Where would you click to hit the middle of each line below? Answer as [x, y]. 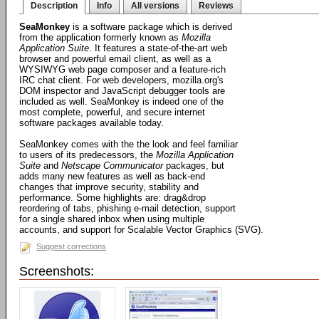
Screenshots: [57, 271]
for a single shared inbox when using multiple [112, 219]
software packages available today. [91, 123]
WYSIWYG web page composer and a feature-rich [122, 69]
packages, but [194, 166]
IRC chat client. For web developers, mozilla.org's [121, 80]
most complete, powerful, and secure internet [112, 112]
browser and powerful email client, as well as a [115, 59]
